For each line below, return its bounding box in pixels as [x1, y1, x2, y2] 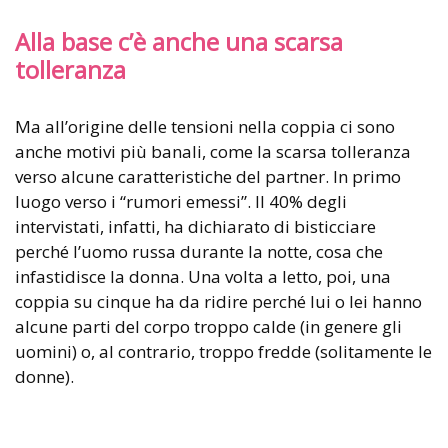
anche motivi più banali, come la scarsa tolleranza [15, 140, 411, 164]
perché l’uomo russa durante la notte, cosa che [15, 240, 383, 264]
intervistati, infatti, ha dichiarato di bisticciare [15, 215, 376, 239]
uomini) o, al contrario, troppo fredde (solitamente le [15, 340, 432, 364]
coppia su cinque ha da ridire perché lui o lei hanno [15, 290, 422, 314]
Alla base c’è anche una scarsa [15, 26, 343, 59]
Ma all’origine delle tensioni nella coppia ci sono [15, 115, 395, 139]
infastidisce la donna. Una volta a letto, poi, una [15, 265, 391, 289]
